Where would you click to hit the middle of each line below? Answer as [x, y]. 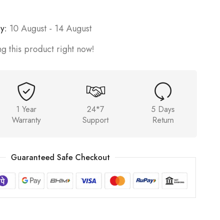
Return [163, 120]
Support [96, 120]
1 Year [27, 109]
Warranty [27, 120]
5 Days [163, 109]
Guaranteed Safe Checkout [60, 157]
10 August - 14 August [50, 29]
